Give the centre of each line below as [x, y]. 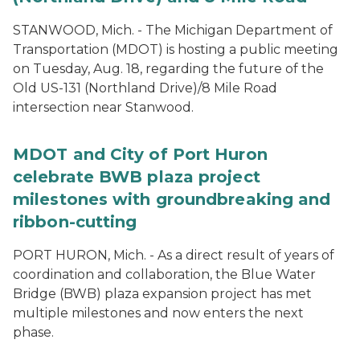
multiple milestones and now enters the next [158, 313]
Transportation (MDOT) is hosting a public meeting [176, 49]
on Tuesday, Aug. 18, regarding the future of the [168, 69]
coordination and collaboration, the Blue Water [164, 274]
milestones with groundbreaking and [172, 199]
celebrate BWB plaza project [137, 177]
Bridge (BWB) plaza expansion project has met [162, 294]
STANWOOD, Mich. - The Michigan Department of [173, 30]
